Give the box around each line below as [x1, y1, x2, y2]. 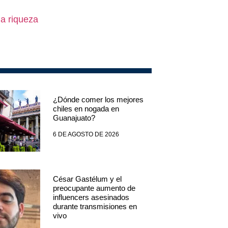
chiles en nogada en [52, 104, 119, 113]
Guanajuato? [52, 113, 95, 122]
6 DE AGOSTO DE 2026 [52, 130, 119, 138]
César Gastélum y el [52, 174, 122, 183]
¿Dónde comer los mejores [52, 95, 144, 104]
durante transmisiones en [52, 202, 137, 211]
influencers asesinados [52, 192, 129, 202]
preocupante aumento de [52, 183, 135, 192]
